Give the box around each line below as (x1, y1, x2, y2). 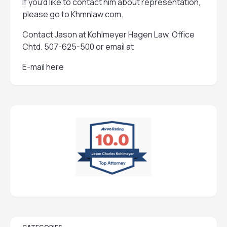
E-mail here (22, 61, 64, 72)
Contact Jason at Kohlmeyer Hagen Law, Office (22, 29, 195, 40)
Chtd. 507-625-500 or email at (22, 41, 134, 52)
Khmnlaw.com (71, 9, 121, 20)
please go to (22, 9, 71, 20)
